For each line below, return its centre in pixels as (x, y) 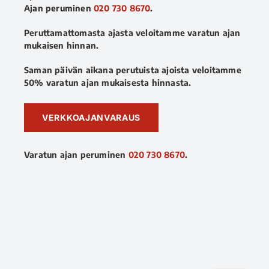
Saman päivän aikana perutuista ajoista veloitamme (133, 70)
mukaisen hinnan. (62, 45)
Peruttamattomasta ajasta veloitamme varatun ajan (132, 32)
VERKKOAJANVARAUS (92, 117)
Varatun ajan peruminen (76, 154)
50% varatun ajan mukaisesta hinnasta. (108, 82)
